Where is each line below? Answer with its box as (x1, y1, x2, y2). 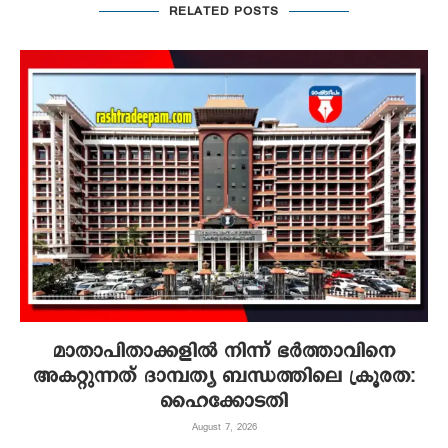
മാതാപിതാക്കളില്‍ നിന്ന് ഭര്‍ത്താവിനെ (53, 338, 395, 366)
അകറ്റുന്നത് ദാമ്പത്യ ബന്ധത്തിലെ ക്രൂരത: (33, 363, 415, 391)
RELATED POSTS (169, 3, 279, 21)
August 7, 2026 (191, 420, 257, 435)
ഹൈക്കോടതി (160, 388, 288, 416)
